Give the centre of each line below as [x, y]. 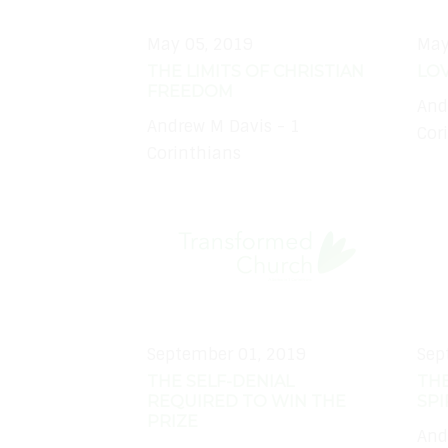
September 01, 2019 [226, 355]
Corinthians [194, 153]
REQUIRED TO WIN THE [246, 402]
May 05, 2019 [200, 45]
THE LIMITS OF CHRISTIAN [255, 72]
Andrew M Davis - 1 [223, 126]
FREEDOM [190, 92]
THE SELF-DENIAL [220, 382]
